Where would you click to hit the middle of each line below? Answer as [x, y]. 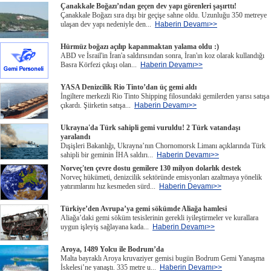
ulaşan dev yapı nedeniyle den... [108, 24]
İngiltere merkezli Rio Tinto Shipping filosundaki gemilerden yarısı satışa [165, 96]
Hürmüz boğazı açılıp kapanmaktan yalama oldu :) [140, 47]
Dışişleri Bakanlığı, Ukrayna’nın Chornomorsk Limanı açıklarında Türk [163, 146]
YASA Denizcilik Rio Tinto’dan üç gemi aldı [129, 87]
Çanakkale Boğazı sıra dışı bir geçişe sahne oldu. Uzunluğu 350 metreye [164, 15]
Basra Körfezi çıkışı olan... [100, 65]
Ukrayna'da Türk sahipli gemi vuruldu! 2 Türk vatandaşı [150, 128]
